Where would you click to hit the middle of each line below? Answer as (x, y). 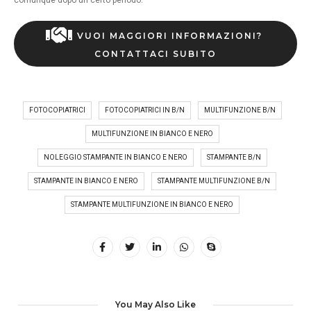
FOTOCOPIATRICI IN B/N (144, 110)
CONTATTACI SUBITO (155, 54)
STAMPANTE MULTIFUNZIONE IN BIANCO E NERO (152, 205)
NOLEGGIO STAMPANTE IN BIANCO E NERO (115, 158)
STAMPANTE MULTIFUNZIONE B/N (214, 181)
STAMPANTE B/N (234, 158)
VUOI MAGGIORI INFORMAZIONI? (169, 36)
